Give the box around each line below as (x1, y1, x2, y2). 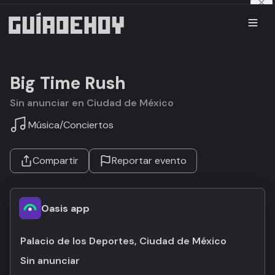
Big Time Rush (10, 72, 126, 95)
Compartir (33, 154, 79, 167)
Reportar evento (112, 154, 187, 167)
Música (28, 118, 60, 131)
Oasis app (41, 201, 90, 215)
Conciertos (63, 118, 114, 131)
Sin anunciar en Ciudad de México (16, 96, 174, 109)
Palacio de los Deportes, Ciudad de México (20, 234, 227, 247)
